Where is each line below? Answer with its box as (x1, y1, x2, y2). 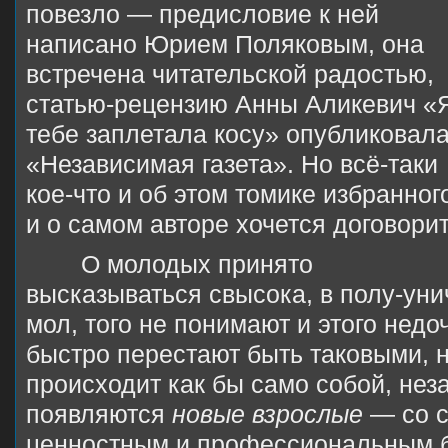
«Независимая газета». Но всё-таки (26, 150, 438, 178)
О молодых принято (81, 250, 313, 278)
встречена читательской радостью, (26, 60, 434, 88)
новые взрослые (172, 400, 363, 428)
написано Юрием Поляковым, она (26, 30, 424, 58)
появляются (26, 400, 172, 428)
